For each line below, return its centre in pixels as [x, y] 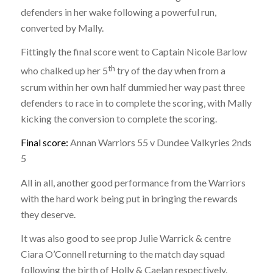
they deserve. [48, 214]
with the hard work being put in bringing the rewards [129, 198]
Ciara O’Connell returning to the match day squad [122, 254]
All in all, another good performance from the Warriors [133, 182]
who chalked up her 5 [64, 71]
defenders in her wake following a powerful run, [118, 12]
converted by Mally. [62, 27]
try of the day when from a [170, 71]
